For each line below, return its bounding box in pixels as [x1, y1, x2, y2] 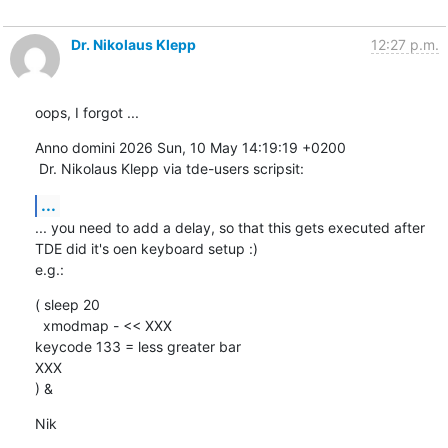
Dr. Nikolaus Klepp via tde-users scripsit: [38, 159, 304, 177]
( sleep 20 [34, 295, 100, 313]
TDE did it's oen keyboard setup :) [34, 239, 258, 257]
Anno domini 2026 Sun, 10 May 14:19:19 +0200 [34, 138, 346, 156]
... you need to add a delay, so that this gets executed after [34, 218, 425, 236]
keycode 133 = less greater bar [34, 337, 241, 355]
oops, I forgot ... [34, 103, 139, 121]
